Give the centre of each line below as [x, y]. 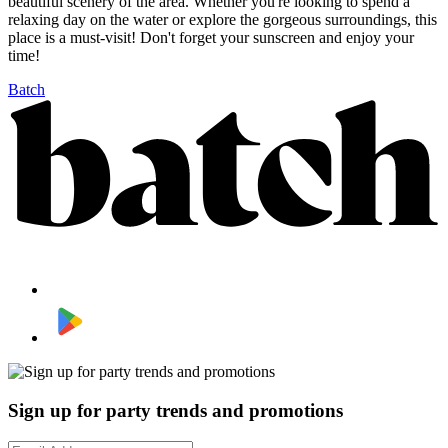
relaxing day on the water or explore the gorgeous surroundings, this [222, 19]
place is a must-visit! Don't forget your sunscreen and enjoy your [211, 37]
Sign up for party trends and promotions [175, 410]
